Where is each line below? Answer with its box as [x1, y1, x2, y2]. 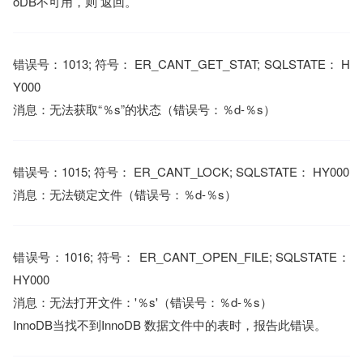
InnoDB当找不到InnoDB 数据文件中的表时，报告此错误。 [13, 316, 327, 333]
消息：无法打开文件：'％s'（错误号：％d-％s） [13, 293, 272, 310]
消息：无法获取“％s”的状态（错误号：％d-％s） [13, 100, 275, 117]
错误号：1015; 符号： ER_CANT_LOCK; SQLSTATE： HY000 [13, 163, 349, 180]
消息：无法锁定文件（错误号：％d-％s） [13, 186, 237, 203]
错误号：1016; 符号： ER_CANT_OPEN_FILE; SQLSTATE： [13, 248, 350, 265]
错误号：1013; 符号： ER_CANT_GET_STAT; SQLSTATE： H [13, 55, 350, 72]
